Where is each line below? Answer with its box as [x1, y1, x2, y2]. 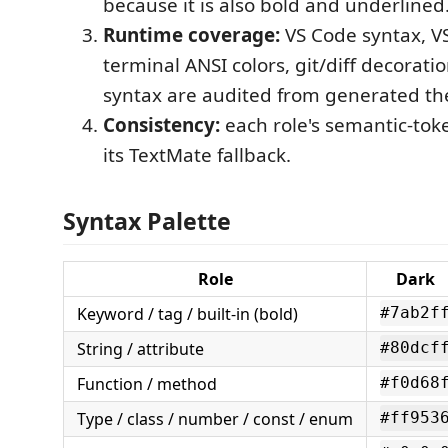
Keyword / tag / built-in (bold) [77, 302, 298, 325]
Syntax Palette [63, 204, 231, 237]
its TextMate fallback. [103, 142, 291, 168]
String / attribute [77, 337, 204, 360]
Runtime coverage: [103, 22, 280, 48]
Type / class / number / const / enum [77, 407, 353, 430]
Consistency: [103, 112, 220, 138]
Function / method [77, 372, 217, 395]
